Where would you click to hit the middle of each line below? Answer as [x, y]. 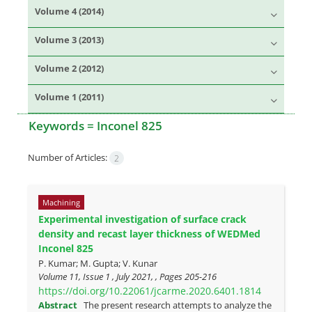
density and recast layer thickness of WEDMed [149, 234]
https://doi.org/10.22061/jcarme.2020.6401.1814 [150, 290]
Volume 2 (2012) [69, 68]
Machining [61, 203]
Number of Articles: [69, 157]
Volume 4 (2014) [69, 11]
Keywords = [63, 125]
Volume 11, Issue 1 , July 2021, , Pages [111, 277]
